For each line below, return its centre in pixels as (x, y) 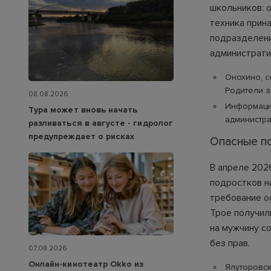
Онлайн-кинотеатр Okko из (86, 264)
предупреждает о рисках (82, 136)
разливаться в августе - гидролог (101, 123)
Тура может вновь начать (83, 109)
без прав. (230, 243)
